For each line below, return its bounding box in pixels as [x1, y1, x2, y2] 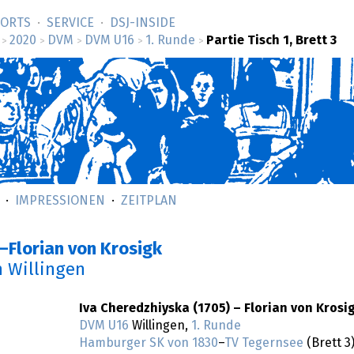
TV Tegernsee [224, 337, 303, 350]
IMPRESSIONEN [15, 194, 105, 207]
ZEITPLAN [121, 194, 177, 207]
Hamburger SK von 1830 [79, 337, 218, 350]
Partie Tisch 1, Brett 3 [206, 34, 337, 47]
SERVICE [47, 17, 94, 29]
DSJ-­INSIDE [110, 17, 175, 29]
